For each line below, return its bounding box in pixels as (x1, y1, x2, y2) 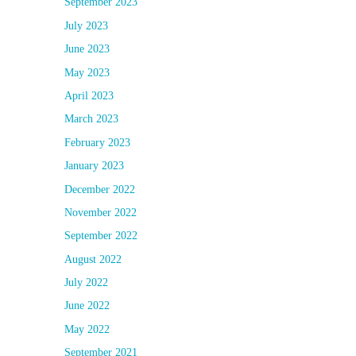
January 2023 (64, 160, 124, 172)
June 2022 (64, 300, 110, 312)
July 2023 (64, 19, 108, 32)
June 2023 (64, 43, 110, 56)
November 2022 (64, 206, 137, 219)
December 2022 (64, 183, 135, 195)
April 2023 (64, 89, 114, 102)
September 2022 (64, 230, 137, 242)
